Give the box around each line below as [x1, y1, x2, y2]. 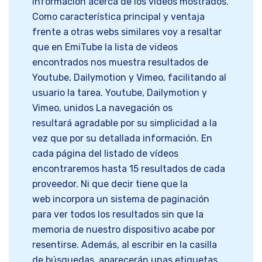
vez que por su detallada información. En [32, 133, 212, 144]
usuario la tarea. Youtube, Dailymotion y [32, 87, 207, 99]
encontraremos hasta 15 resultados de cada [32, 163, 225, 175]
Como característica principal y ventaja [32, 11, 205, 23]
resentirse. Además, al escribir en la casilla [32, 239, 217, 251]
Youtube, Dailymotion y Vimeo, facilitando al [32, 72, 226, 84]
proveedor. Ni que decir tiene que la [32, 178, 188, 190]
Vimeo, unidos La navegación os [32, 102, 173, 114]
